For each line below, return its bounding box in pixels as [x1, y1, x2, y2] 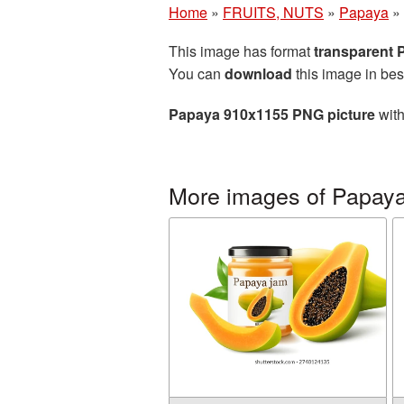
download [225, 63, 292, 84]
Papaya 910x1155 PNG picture [169, 104, 375, 124]
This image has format [169, 41, 314, 61]
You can [169, 63, 225, 84]
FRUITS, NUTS [223, 2, 324, 23]
